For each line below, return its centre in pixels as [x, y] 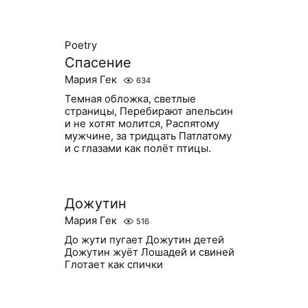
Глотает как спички [113, 264]
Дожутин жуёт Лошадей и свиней [149, 252]
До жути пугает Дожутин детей [144, 240]
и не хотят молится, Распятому [142, 123]
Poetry [80, 45]
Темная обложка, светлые [130, 99]
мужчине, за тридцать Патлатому [148, 136]
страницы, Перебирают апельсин [148, 111]
